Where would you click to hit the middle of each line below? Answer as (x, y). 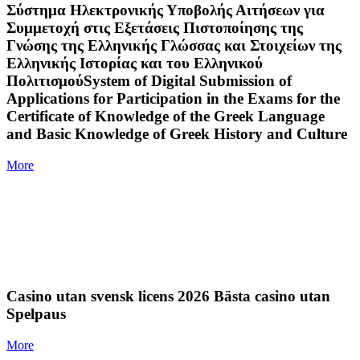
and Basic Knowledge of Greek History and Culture (177, 134)
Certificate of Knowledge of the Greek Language (166, 117)
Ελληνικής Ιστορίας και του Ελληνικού (135, 63)
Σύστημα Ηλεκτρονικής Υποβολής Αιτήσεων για (166, 10)
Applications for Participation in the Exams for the (173, 99)
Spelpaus (36, 313)
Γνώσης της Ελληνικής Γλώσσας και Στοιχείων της (174, 46)
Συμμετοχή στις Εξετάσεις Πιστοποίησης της (155, 28)
